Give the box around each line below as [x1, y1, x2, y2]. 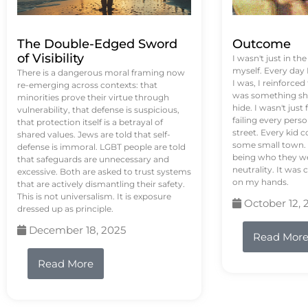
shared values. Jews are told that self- [17, 129, 170, 140]
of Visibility [17, 51, 84, 67]
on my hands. [232, 177, 289, 188]
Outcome [232, 36, 291, 52]
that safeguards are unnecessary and [17, 154, 169, 165]
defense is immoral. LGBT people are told [17, 142, 186, 153]
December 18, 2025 [26, 223, 126, 237]
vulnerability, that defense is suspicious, [17, 104, 179, 115]
